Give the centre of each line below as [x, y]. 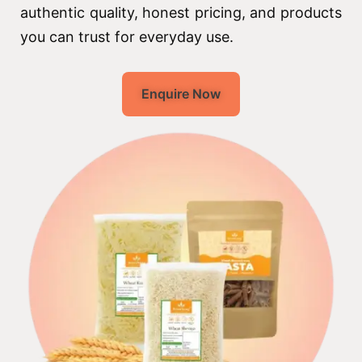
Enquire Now [181, 93]
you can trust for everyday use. [127, 36]
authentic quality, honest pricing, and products [181, 12]
